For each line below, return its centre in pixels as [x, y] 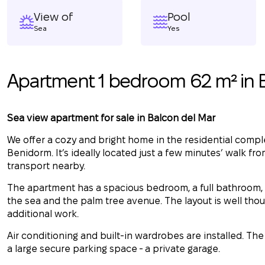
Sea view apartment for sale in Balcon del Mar [111, 118]
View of [54, 17]
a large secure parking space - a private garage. [114, 249]
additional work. [43, 214]
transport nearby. [46, 166]
